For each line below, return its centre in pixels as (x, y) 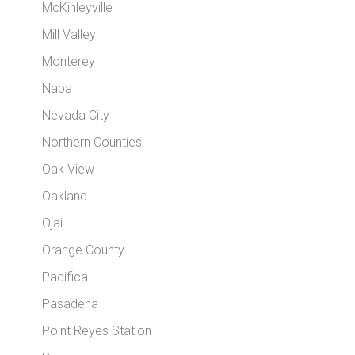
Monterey (69, 61)
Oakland (65, 196)
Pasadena (71, 304)
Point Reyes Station (97, 331)
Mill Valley (69, 34)
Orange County (84, 250)
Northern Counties (92, 142)
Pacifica (65, 277)
